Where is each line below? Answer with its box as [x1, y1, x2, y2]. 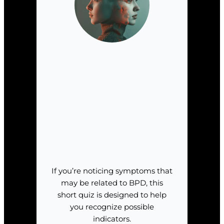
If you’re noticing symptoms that [51, 166, 172, 176]
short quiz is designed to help [57, 190, 166, 200]
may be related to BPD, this [61, 178, 163, 188]
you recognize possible [70, 202, 154, 212]
